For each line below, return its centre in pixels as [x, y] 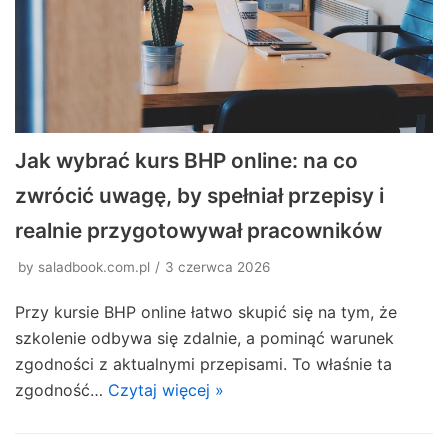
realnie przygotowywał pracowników [198, 230]
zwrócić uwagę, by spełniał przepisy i [199, 195]
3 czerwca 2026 [217, 266]
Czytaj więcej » [166, 389]
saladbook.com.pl [94, 266]
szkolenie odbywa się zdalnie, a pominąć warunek [204, 337]
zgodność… [61, 389]
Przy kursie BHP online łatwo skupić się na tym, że [206, 311]
